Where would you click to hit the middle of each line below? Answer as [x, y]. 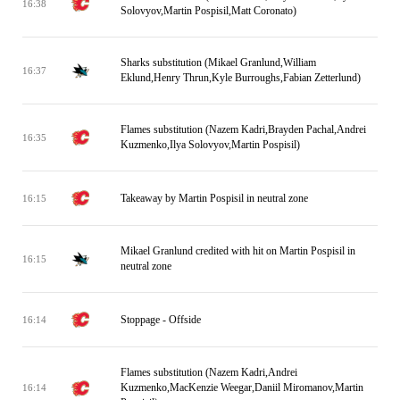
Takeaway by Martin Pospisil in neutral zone [214, 198]
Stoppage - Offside [161, 319]
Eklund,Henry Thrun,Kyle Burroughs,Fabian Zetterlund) [241, 78]
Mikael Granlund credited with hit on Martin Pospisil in [238, 251]
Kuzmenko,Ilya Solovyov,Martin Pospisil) [210, 145]
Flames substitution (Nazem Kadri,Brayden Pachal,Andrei [243, 129]
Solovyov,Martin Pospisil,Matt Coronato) [208, 11]
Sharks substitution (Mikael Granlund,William [218, 62]
